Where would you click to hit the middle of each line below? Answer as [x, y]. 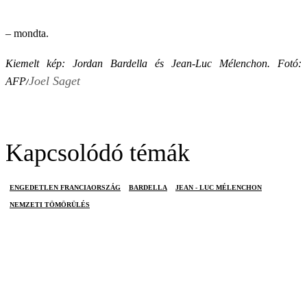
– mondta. [27, 33]
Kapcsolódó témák [98, 153]
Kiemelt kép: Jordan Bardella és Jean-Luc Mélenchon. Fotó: [153, 63]
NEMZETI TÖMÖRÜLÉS [50, 205]
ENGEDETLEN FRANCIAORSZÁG [65, 187]
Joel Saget [54, 81]
